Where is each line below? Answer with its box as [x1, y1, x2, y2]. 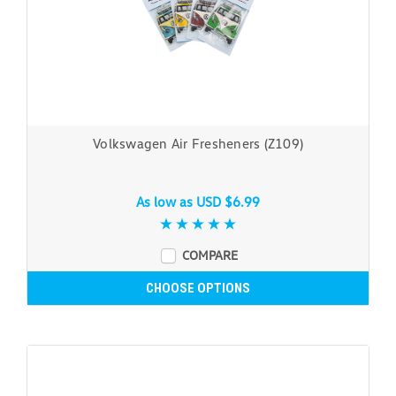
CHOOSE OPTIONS [146, 280, 250, 297]
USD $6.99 [196, 194, 260, 210]
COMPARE [181, 247, 238, 263]
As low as [136, 194, 196, 210]
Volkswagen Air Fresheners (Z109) [93, 135, 303, 152]
